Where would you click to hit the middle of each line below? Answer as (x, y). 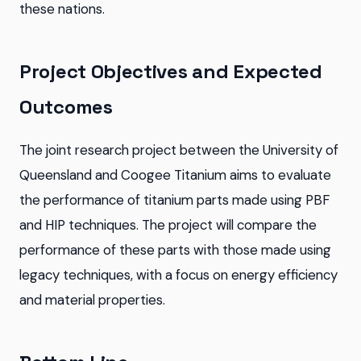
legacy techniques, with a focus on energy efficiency (178, 275)
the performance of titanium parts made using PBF (174, 200)
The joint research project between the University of (179, 150)
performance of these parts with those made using (175, 250)
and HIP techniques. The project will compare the (168, 225)
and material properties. (92, 300)
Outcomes (66, 107)
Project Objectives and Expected (171, 71)
